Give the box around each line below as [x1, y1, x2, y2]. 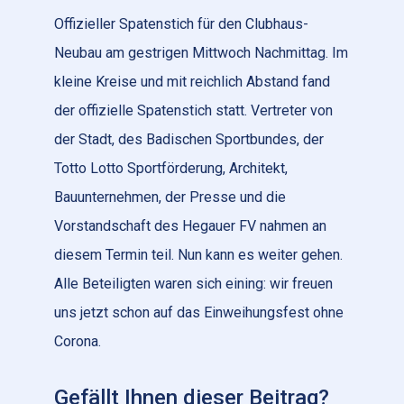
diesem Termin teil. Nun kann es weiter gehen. [54, 246, 343, 263]
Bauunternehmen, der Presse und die [54, 188, 286, 206]
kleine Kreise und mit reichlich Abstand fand [54, 73, 330, 90]
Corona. [54, 333, 101, 350]
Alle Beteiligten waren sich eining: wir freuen [54, 275, 333, 292]
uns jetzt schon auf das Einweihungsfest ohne [54, 304, 344, 321]
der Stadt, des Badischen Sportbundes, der [54, 131, 324, 148]
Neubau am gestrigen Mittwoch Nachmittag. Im [54, 44, 348, 61]
